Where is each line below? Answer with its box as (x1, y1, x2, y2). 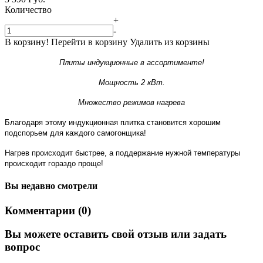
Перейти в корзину (51, 36, 127, 47)
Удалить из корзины (130, 36, 210, 47)
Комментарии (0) (5, 204, 91, 217)
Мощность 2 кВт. (98, 77, 165, 87)
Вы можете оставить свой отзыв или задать (5, 228, 227, 241)
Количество (5, 4, 52, 15)
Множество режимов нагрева (78, 97, 185, 107)
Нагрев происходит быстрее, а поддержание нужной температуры (5, 148, 240, 157)
